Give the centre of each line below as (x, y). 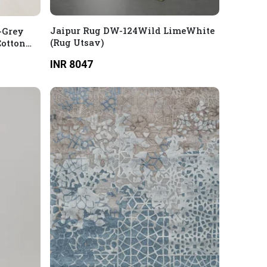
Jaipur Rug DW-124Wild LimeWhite (132, 31)
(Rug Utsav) (77, 43)
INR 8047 (71, 65)
